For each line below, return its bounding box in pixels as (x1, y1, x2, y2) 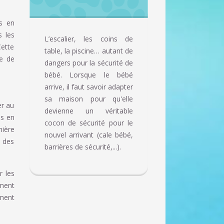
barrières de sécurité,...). (44, 142, 121, 152)
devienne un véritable (44, 106, 133, 116)
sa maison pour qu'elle (44, 94, 133, 104)
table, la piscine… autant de (44, 46, 133, 56)
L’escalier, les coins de (44, 34, 133, 44)
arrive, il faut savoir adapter (44, 82, 133, 92)
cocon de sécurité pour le (44, 118, 133, 128)
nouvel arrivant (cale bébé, (44, 130, 133, 140)
